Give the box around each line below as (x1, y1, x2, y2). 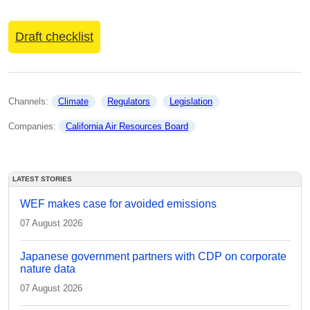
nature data (20, 263, 75, 275)
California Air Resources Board (65, 120, 188, 131)
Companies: (8, 120, 59, 131)
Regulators (107, 96, 151, 107)
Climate (57, 96, 89, 107)
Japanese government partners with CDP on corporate (20, 250, 286, 262)
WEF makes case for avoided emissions (20, 198, 217, 210)
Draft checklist (15, 30, 93, 44)
